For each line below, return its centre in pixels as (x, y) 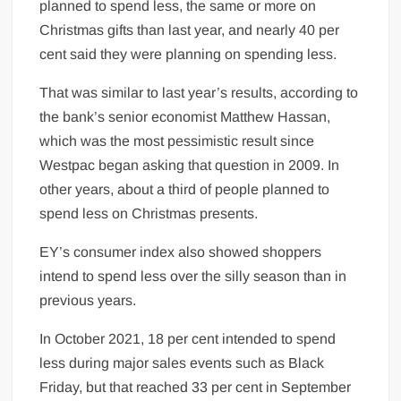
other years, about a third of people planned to (185, 189)
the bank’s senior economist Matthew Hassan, (185, 116)
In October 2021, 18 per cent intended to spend (188, 338)
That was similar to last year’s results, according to (199, 92)
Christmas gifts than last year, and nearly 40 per (190, 30)
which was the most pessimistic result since (177, 141)
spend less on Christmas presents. (149, 213)
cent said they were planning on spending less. (188, 54)
